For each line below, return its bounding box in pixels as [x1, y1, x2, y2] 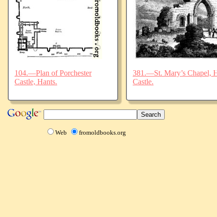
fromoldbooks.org [79, 128, 126, 136]
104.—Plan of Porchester [15, 68, 92, 77]
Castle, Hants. [15, 77, 57, 86]
